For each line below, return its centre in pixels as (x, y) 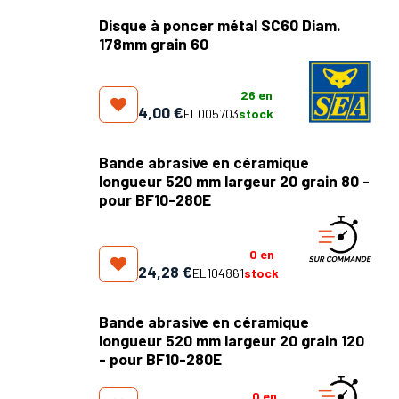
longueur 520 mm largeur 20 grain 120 (232, 341)
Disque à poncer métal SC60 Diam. (220, 24)
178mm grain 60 (154, 43)
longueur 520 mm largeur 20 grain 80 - (234, 180)
